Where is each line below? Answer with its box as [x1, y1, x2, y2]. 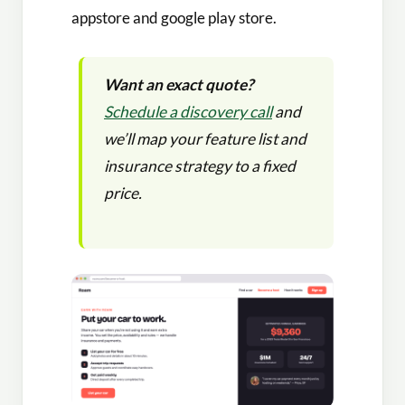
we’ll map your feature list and [104, 129, 306, 149]
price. [104, 184, 142, 203]
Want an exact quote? [104, 75, 253, 95]
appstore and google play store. [71, 7, 277, 27]
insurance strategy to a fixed [104, 156, 296, 176]
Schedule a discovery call [104, 102, 272, 122]
